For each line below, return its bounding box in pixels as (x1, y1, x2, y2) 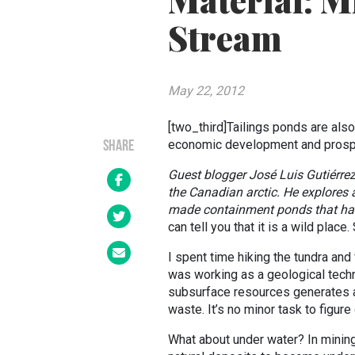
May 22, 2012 (168, 83, 244, 98)
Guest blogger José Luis (168, 167, 306, 182)
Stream (168, 16, 282, 60)
